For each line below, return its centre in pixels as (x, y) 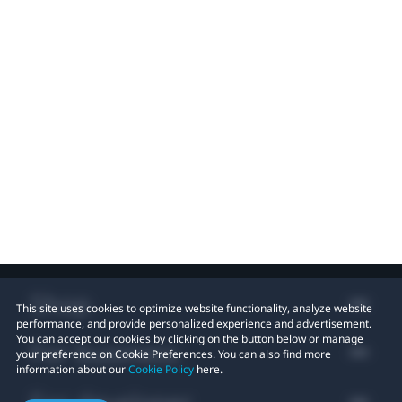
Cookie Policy (161, 369)
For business (105, 353)
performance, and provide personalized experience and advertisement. (194, 323)
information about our (72, 369)
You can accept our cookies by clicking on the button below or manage (190, 339)
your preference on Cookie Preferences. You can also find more (174, 354)
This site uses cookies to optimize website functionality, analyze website (194, 308)
